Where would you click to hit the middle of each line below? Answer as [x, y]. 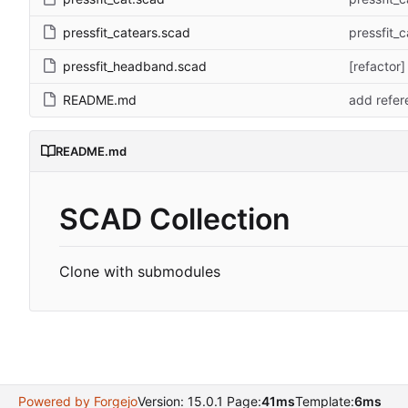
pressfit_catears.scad [127, 32]
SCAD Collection [175, 219]
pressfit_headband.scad [135, 66]
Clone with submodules [140, 272]
